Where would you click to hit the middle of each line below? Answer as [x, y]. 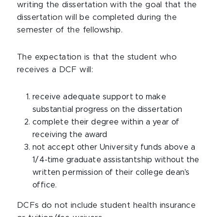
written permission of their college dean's [111, 172]
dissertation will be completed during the [97, 17]
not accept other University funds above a [114, 147]
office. [46, 185]
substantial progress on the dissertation [108, 109]
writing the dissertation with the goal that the [107, 5]
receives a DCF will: [55, 70]
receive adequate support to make [100, 97]
